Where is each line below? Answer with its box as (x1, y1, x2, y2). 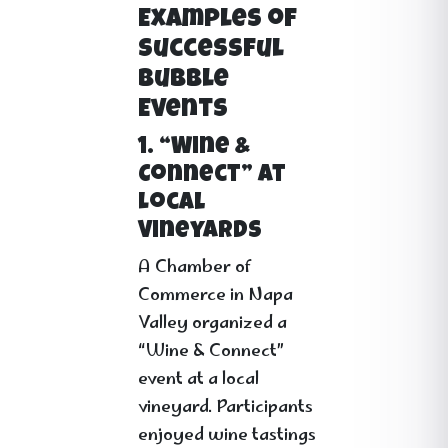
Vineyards (138, 220, 262, 244)
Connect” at (138, 164, 286, 188)
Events (138, 98, 228, 123)
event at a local (138, 365, 259, 395)
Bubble (138, 68, 229, 93)
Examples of (138, 8, 297, 33)
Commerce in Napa (138, 281, 293, 311)
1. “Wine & (138, 136, 250, 160)
